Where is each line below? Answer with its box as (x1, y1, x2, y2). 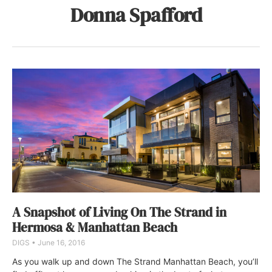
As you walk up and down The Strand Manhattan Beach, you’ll (12, 256, 258, 267)
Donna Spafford (70, 2, 202, 29)
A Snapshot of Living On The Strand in (12, 203, 226, 221)
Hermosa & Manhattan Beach (12, 218, 177, 236)
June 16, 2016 (36, 237, 85, 247)
